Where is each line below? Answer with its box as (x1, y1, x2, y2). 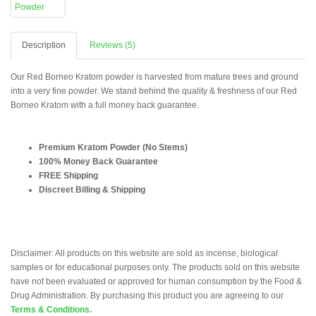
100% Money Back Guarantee (39, 157, 158, 166)
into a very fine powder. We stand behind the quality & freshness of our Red (11, 86, 297, 96)
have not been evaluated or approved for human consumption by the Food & (11, 276, 302, 286)
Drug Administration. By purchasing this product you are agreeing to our (11, 291, 284, 300)
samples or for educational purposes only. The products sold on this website (11, 262, 300, 272)
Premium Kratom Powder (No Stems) (39, 142, 188, 152)
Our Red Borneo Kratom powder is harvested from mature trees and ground (11, 72, 298, 82)
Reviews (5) (90, 40, 135, 50)
